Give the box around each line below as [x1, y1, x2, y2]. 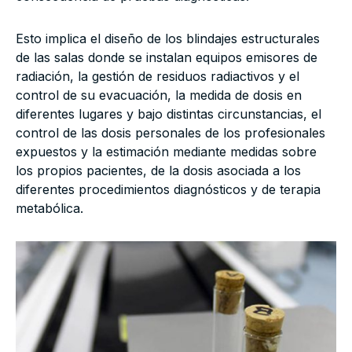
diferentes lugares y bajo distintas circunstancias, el [16, 106, 321, 123]
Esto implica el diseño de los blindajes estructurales [16, 31, 320, 47]
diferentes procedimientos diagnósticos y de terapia [16, 181, 321, 198]
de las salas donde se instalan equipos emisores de [16, 49, 317, 66]
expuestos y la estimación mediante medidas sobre [16, 144, 317, 160]
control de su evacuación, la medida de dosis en [16, 87, 302, 104]
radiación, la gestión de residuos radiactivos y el [16, 68, 299, 85]
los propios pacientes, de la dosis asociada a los [16, 163, 301, 179]
